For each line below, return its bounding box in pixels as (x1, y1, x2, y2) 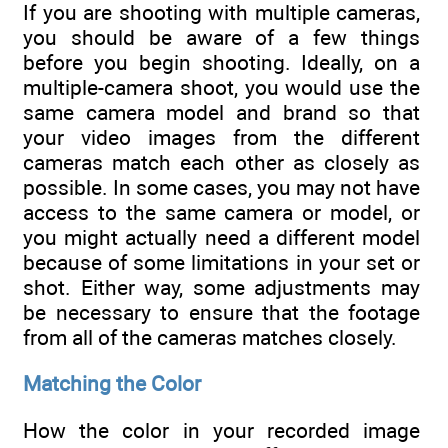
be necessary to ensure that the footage (23, 299, 420, 325)
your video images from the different (23, 124, 420, 150)
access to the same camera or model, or (23, 199, 420, 225)
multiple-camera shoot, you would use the (23, 74, 420, 100)
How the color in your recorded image (23, 417, 420, 443)
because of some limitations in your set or (23, 249, 420, 275)
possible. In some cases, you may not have (23, 174, 420, 200)
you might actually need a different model (23, 224, 420, 250)
